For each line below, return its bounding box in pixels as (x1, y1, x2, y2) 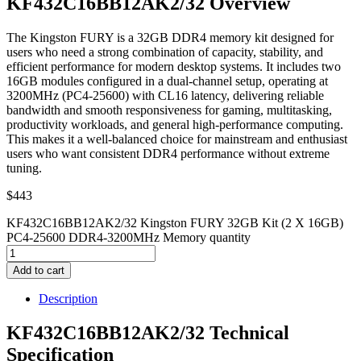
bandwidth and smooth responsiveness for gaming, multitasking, (6, 102, 332, 117)
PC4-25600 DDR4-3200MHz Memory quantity (6, 230, 251, 244)
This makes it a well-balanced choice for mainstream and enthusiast (6, 131, 347, 146)
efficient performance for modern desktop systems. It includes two (6, 59, 341, 73)
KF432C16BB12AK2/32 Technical (6, 322, 289, 343)
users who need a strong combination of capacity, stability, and (6, 44, 323, 59)
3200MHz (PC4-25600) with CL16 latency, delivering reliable (6, 88, 324, 102)
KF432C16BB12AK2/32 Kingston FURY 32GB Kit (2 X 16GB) (6, 215, 343, 230)
